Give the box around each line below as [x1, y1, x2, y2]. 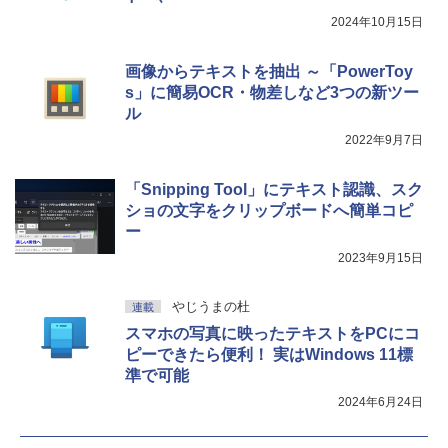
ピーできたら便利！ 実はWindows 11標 [125, 345, 413, 363]
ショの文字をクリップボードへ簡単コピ [125, 201, 413, 219]
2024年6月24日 [338, 394, 423, 409]
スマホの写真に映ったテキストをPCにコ [125, 324, 420, 342]
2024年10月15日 [331, 14, 423, 29]
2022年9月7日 [345, 132, 423, 147]
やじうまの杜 [171, 298, 250, 314]
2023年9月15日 [338, 250, 423, 265]
